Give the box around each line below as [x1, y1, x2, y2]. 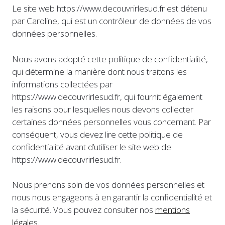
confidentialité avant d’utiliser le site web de [12, 141, 171, 153]
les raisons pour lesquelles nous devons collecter [12, 103, 193, 115]
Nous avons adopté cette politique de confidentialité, [12, 53, 208, 65]
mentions [155, 204, 190, 216]
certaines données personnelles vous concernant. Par [12, 116, 211, 128]
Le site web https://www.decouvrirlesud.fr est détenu [12, 3, 207, 15]
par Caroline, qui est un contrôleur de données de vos [12, 15, 211, 27]
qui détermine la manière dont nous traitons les [12, 65, 187, 77]
